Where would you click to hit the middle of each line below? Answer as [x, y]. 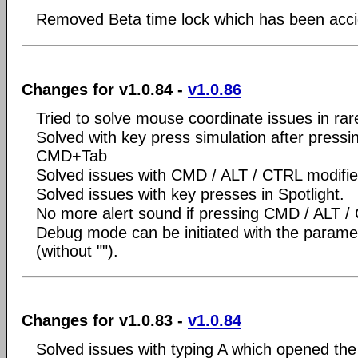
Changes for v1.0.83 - [105, 320]
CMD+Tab [72, 155]
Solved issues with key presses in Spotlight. [190, 194]
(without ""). [77, 251]
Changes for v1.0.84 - [105, 89]
